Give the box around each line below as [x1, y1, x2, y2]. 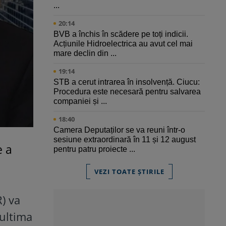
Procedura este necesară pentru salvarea [53, 87, 201, 96]
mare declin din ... [53, 49, 117, 58]
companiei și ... [53, 97, 107, 106]
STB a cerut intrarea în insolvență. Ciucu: [53, 78, 200, 87]
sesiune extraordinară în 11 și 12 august [53, 135, 196, 144]
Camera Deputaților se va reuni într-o [53, 126, 185, 135]
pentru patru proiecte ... [53, 145, 135, 154]
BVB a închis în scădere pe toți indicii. [53, 30, 188, 39]
